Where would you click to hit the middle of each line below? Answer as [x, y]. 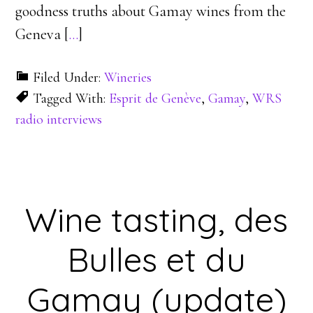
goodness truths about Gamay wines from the [151, 11]
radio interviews [59, 119]
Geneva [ [42, 34]
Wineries [128, 78]
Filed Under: [69, 78]
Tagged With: [71, 99]
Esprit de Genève [155, 99]
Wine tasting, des [156, 219]
